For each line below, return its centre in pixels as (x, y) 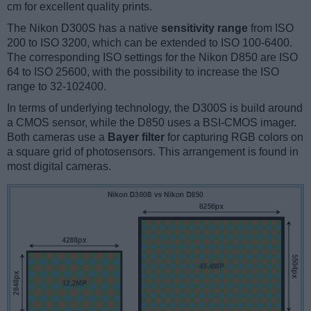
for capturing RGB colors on (234, 137)
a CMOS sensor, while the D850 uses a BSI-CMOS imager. (152, 122)
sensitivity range (204, 28)
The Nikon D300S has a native (84, 28)
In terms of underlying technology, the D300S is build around (155, 108)
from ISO (271, 28)
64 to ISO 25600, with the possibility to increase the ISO (143, 72)
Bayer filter (136, 137)
